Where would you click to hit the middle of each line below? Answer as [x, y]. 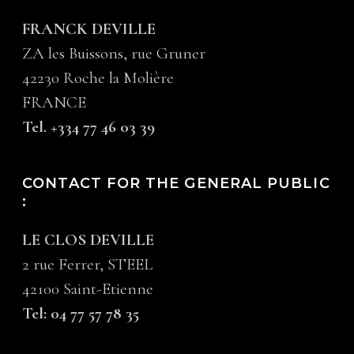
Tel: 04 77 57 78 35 [81, 313]
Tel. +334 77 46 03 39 [89, 127]
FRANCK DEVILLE [89, 29]
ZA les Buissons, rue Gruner [114, 53]
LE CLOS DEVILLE [88, 240]
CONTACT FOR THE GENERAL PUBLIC [176, 183]
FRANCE [55, 102]
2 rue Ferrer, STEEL [88, 264]
